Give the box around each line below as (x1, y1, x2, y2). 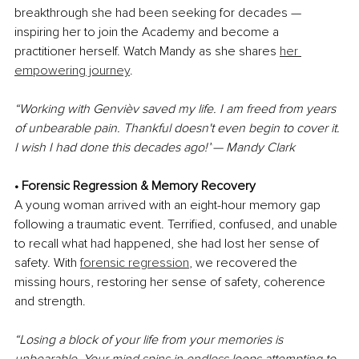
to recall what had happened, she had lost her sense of (14, 236, 322, 252)
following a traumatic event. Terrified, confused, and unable (14, 216, 341, 233)
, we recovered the (189, 255, 301, 272)
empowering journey (14, 63, 130, 79)
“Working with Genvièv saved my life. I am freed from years (14, 101, 339, 118)
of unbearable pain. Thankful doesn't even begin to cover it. (14, 120, 343, 137)
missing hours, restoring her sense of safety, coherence (14, 274, 329, 291)
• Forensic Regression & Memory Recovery (14, 178, 256, 195)
